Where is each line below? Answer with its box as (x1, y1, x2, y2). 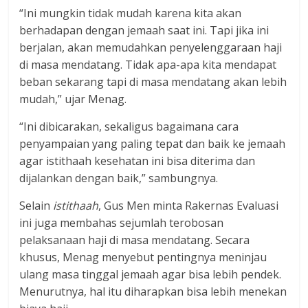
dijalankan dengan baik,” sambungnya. (19, 170, 219, 186)
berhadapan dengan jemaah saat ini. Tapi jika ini (19, 22, 269, 38)
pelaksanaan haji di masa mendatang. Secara (19, 232, 250, 247)
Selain (19, 197, 54, 213)
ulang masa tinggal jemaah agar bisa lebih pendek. (19, 266, 282, 282)
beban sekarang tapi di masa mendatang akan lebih (19, 74, 287, 89)
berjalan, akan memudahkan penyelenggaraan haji (19, 39, 283, 55)
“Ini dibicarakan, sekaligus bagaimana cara (19, 118, 239, 134)
